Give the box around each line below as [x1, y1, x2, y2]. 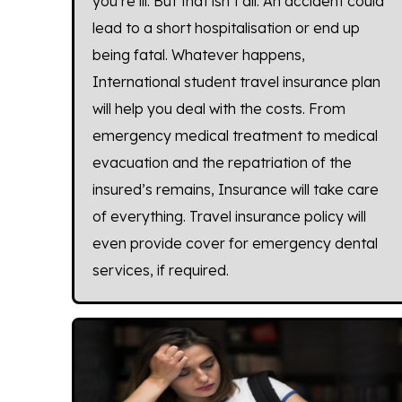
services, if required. [92, 261, 229, 280]
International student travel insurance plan [92, 73, 380, 92]
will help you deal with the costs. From [92, 100, 345, 118]
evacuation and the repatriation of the [92, 153, 352, 172]
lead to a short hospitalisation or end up [92, 19, 360, 38]
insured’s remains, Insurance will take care [92, 180, 379, 199]
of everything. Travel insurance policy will [92, 207, 366, 226]
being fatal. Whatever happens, [92, 46, 305, 65]
